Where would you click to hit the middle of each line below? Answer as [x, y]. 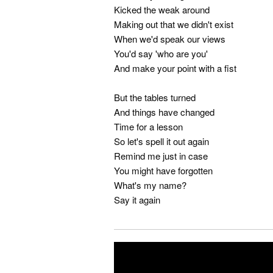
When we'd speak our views [170, 39]
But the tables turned [155, 97]
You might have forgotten [163, 171]
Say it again [137, 200]
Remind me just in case [161, 156]
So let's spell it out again [161, 141]
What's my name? [150, 185]
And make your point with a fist [175, 68]
